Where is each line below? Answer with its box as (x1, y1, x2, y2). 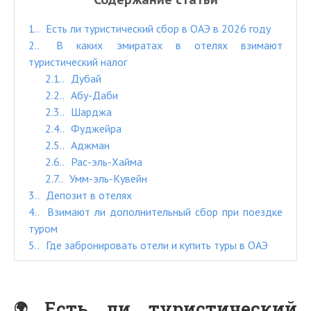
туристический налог (28, 55, 127, 69)
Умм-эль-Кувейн (67, 171, 147, 185)
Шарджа (68, 105, 112, 119)
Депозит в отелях (43, 188, 132, 202)
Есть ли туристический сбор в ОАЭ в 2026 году (43, 22, 271, 35)
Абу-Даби (68, 88, 118, 102)
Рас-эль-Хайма (68, 155, 142, 169)
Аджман (68, 138, 110, 152)
